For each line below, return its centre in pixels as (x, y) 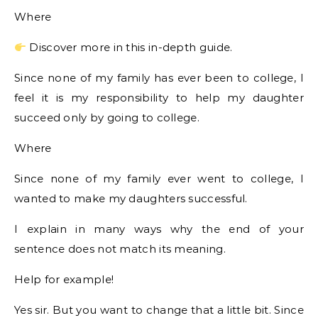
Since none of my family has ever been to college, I (159, 78)
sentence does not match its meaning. (120, 249)
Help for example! (64, 279)
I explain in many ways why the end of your (159, 229)
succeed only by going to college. (107, 117)
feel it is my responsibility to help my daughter (159, 98)
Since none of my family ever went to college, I (159, 179)
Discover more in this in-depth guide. (130, 47)
